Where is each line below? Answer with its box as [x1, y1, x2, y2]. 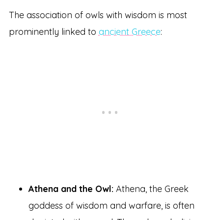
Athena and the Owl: [28, 183, 113, 195]
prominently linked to [8, 26, 99, 38]
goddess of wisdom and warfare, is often [28, 200, 194, 212]
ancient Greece [98, 26, 161, 38]
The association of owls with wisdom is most [8, 9, 187, 21]
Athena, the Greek [113, 183, 189, 195]
